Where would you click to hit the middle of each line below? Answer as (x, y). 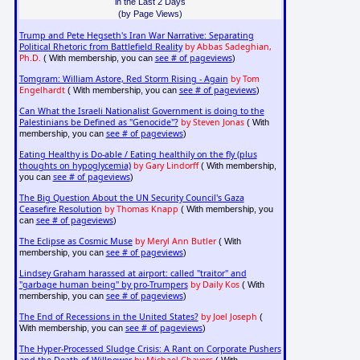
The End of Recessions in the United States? (108, 317)
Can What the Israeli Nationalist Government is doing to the (141, 111)
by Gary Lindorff (166, 166)
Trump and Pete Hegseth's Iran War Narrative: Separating (136, 36)
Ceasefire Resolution (60, 209)
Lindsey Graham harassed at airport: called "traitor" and (133, 274)
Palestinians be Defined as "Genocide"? (98, 123)
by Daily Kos (215, 285)
